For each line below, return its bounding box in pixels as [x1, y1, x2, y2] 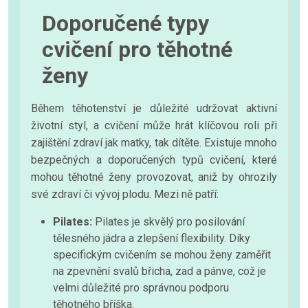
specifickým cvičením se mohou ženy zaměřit [53, 247, 271, 261]
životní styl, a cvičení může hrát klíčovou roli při [31, 118, 277, 132]
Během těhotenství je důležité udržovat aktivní [31, 101, 277, 115]
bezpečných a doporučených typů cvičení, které [31, 153, 277, 166]
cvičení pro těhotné [42, 36, 232, 63]
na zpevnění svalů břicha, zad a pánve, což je [53, 264, 266, 278]
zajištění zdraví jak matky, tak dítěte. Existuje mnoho [31, 135, 277, 149]
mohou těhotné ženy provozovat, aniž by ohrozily [31, 170, 277, 184]
